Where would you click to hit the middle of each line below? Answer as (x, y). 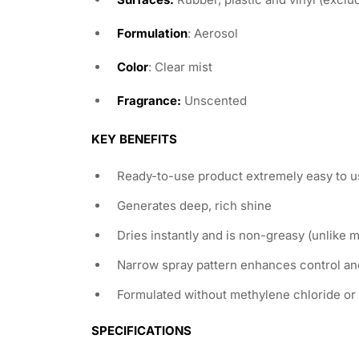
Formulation (152, 33)
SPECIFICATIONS (141, 330)
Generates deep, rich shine (194, 205)
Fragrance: (149, 100)
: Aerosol (213, 33)
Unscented (214, 100)
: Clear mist (180, 67)
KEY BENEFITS (134, 139)
